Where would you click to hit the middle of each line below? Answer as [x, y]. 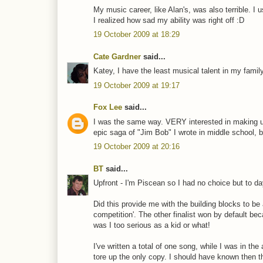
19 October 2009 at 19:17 [136, 85]
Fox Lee [108, 107]
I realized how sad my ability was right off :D [169, 20]
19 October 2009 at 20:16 [136, 147]
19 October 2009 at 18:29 [136, 35]
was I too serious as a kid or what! [152, 225]
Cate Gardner [117, 56]
